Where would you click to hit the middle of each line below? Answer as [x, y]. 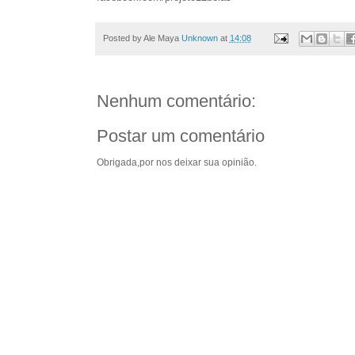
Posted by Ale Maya [142, 38]
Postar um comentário [180, 136]
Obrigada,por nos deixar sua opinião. [176, 162]
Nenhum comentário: [176, 101]
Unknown [199, 38]
